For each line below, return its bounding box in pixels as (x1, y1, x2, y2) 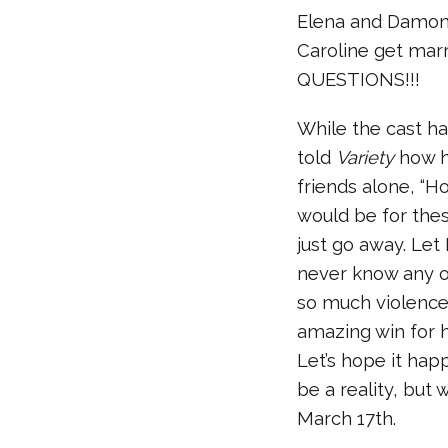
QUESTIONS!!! (297, 69, 426, 90)
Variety (336, 147, 400, 168)
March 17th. (297, 408, 402, 429)
